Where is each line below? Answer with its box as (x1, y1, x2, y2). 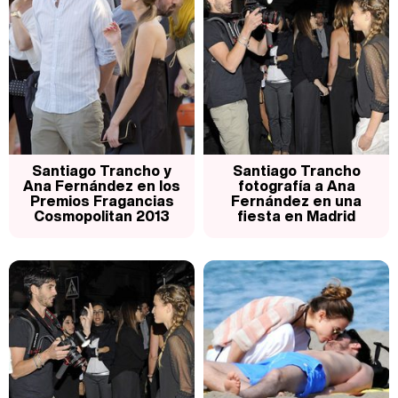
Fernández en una (231, 190, 362, 212)
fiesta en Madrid (237, 205, 355, 227)
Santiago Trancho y (32, 160, 171, 182)
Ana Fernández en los (23, 175, 180, 197)
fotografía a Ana (237, 175, 355, 197)
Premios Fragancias (29, 190, 174, 212)
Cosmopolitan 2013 (34, 205, 170, 227)
